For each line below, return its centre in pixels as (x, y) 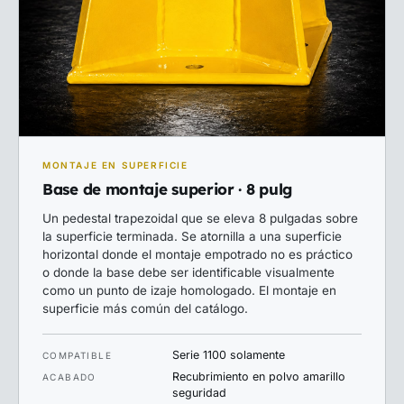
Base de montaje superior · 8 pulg (168, 189)
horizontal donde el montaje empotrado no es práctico (197, 255)
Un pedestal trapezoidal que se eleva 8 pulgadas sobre (200, 219)
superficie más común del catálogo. (145, 309)
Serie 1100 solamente (229, 355)
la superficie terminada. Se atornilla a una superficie (192, 237)
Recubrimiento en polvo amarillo (259, 377)
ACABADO (69, 377)
